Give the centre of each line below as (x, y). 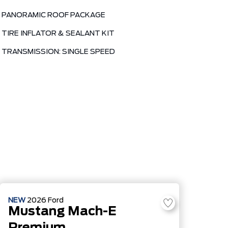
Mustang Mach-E (62, 212)
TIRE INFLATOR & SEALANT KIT (58, 34)
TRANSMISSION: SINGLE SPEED (58, 52)
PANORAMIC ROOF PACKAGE (53, 15)
